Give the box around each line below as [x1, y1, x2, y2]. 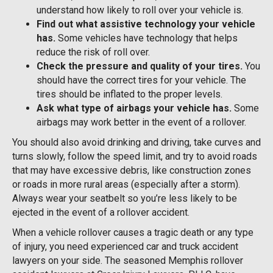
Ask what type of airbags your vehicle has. [37, 102, 232, 114]
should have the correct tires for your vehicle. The [37, 74, 246, 86]
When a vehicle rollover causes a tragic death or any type [12, 226, 253, 238]
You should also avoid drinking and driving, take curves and [12, 136, 261, 148]
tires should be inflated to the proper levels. [37, 88, 222, 100]
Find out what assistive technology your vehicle [37, 18, 255, 30]
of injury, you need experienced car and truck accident [12, 240, 238, 252]
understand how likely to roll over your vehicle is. [37, 4, 243, 16]
